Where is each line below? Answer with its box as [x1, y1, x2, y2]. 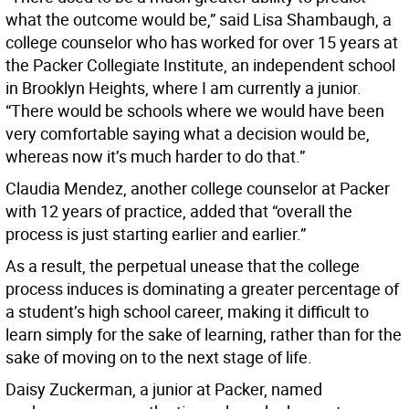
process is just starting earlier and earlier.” [5, 223, 306, 246]
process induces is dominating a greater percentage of [5, 278, 399, 300]
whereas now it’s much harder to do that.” [5, 145, 305, 168]
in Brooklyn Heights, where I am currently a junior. [5, 77, 362, 100]
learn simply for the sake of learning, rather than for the [5, 323, 402, 346]
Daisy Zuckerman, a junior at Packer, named [5, 378, 322, 401]
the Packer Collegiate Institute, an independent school [5, 54, 395, 77]
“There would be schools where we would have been [5, 100, 384, 122]
